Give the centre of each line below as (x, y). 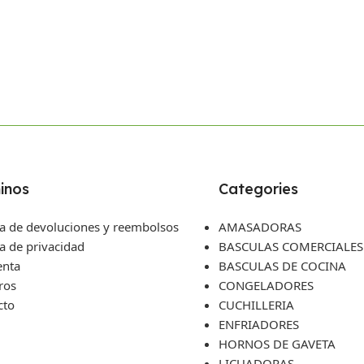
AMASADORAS (260, 226)
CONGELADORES (266, 285)
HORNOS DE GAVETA (277, 343)
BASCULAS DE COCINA (282, 265)
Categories (258, 188)
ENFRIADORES (259, 324)
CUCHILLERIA (256, 304)
